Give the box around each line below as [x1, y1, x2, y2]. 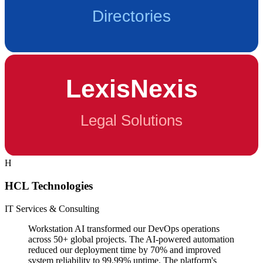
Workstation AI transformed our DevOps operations [28, 223, 220, 234]
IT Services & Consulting [5, 203, 99, 214]
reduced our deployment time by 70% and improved [28, 244, 221, 255]
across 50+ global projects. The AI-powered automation [28, 234, 234, 244]
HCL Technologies [5, 180, 93, 193]
